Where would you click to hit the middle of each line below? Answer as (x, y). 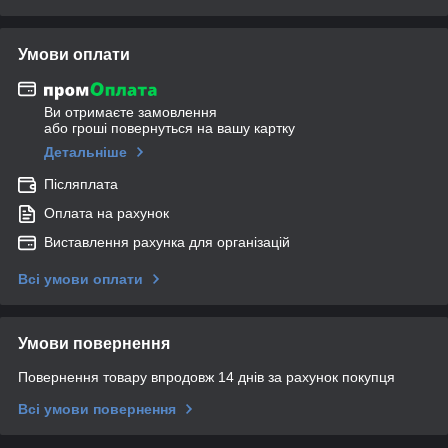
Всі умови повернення (97, 409)
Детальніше (85, 152)
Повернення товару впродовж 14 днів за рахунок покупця (206, 377)
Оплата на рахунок (106, 213)
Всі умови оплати (80, 279)
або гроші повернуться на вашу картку (169, 128)
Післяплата (81, 184)
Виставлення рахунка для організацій (167, 242)
